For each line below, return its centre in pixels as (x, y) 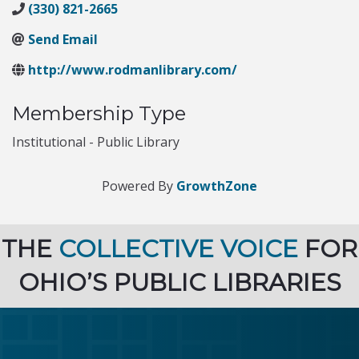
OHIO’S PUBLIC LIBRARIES (179, 282)
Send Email (63, 39)
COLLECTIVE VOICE (178, 249)
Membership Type (99, 113)
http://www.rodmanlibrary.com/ (133, 70)
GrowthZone (217, 186)
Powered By (139, 186)
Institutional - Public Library (96, 142)
